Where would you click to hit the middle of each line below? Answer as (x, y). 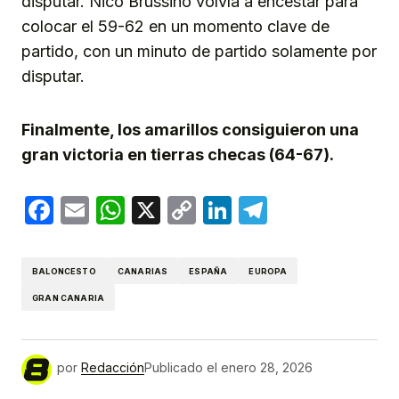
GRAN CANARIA (69, 297)
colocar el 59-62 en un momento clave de (175, 27)
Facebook (120, 210)
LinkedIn (288, 210)
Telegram (330, 210)
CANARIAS (142, 271)
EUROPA (268, 271)
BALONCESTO (64, 271)
